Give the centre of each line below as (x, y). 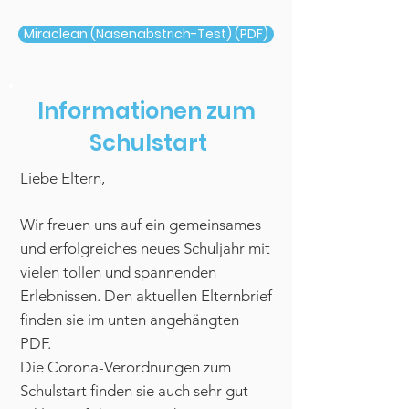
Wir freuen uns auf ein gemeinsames (141, 225)
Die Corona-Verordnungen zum (126, 367)
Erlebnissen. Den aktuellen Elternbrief (146, 296)
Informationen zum (146, 111)
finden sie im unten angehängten (130, 320)
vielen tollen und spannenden (118, 272)
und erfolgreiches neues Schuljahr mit (145, 248)
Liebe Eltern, (63, 178)
